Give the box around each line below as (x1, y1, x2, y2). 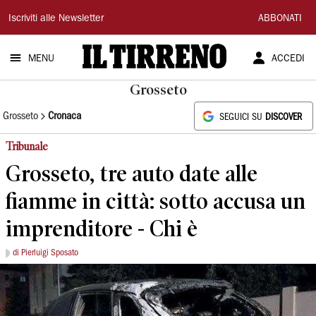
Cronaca (48, 111, 81, 121)
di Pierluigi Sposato (13, 249, 78, 257)
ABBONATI (258, 14, 302, 24)
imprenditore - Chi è (6, 215, 197, 241)
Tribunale (6, 140, 48, 153)
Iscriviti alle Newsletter (8, 14, 104, 24)
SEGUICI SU (219, 114, 265, 121)
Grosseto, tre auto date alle (6, 160, 257, 186)
